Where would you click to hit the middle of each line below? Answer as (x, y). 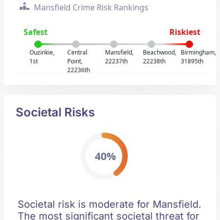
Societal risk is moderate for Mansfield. (110, 204)
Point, (75, 61)
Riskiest (185, 32)
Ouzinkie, (42, 52)
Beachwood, (159, 52)
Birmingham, (198, 52)
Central (78, 52)
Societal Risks (55, 112)
